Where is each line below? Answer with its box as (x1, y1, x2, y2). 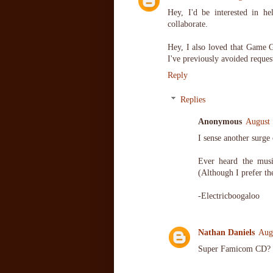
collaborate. (168, 19, 208, 29)
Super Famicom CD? (198, 244, 271, 254)
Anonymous (198, 116, 242, 126)
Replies (180, 95, 206, 105)
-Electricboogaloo (198, 191, 260, 200)
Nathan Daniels (198, 228, 255, 238)
